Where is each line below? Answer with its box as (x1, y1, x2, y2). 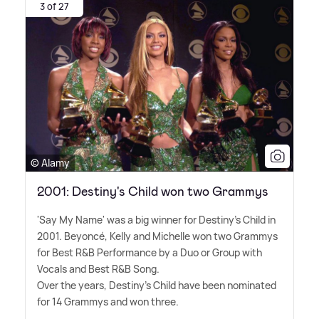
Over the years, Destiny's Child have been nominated (37, 278, 276, 293)
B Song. (125, 262, 159, 276)
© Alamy (31, 156, 70, 170)
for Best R (37, 246, 82, 260)
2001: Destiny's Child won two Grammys (37, 183, 268, 201)
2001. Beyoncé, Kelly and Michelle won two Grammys (37, 229, 278, 244)
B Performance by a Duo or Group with (88, 246, 262, 260)
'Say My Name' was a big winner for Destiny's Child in (37, 213, 276, 227)
